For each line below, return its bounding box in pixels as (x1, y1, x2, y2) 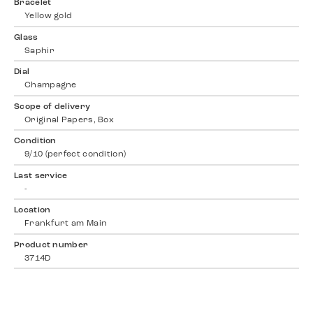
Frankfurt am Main (24, 219, 108, 228)
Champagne (24, 81, 77, 90)
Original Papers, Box (24, 115, 114, 124)
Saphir (24, 46, 54, 55)
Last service (14, 171, 68, 180)
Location (14, 206, 51, 215)
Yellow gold (24, 12, 73, 21)
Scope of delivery (14, 102, 91, 111)
